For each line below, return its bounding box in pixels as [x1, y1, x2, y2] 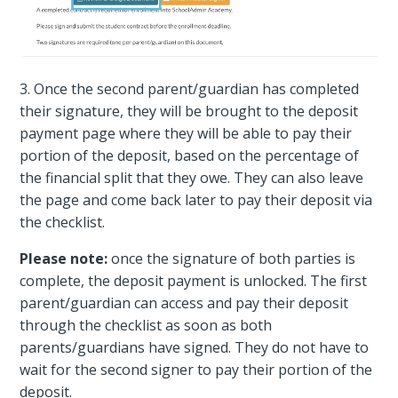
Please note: [20, 248, 108, 268]
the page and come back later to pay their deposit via [20, 189, 373, 210]
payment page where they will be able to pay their [20, 123, 353, 143]
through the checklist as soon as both [20, 314, 273, 335]
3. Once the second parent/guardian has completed [20, 78, 360, 99]
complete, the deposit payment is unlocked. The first [20, 270, 368, 291]
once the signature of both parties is [107, 248, 356, 268]
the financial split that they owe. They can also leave [20, 167, 364, 187]
